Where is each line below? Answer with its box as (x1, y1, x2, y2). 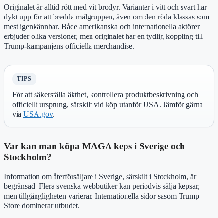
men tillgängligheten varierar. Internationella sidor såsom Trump (4, 191, 199, 200)
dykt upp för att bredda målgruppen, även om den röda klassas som (4, 12, 209, 22)
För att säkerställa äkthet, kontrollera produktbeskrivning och (12, 90, 198, 100)
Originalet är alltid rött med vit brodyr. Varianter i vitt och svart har (4, 2, 207, 12)
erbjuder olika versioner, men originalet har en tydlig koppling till (4, 32, 203, 41)
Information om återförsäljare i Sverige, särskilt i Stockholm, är (4, 171, 196, 181)
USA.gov (23, 109, 53, 119)
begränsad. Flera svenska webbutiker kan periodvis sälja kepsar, (4, 181, 200, 191)
